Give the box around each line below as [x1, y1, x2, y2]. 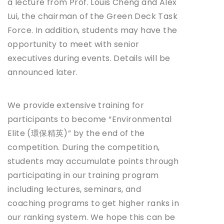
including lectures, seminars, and [7, 183, 141, 195]
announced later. [7, 66, 78, 78]
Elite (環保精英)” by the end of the [7, 127, 145, 139]
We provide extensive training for [7, 99, 144, 111]
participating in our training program [7, 169, 159, 181]
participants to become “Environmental [7, 113, 172, 125]
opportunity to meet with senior [7, 38, 139, 50]
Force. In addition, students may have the [7, 24, 177, 36]
